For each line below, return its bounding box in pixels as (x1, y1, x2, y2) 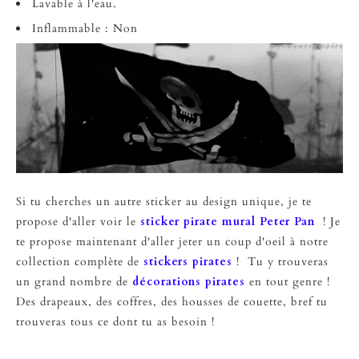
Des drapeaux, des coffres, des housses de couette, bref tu (16, 293, 328, 309)
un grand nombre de (16, 273, 132, 289)
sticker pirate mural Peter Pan (136, 213, 319, 229)
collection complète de (16, 253, 143, 269)
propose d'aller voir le (16, 213, 136, 229)
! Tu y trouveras (232, 253, 329, 269)
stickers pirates (143, 253, 232, 269)
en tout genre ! (245, 273, 330, 289)
